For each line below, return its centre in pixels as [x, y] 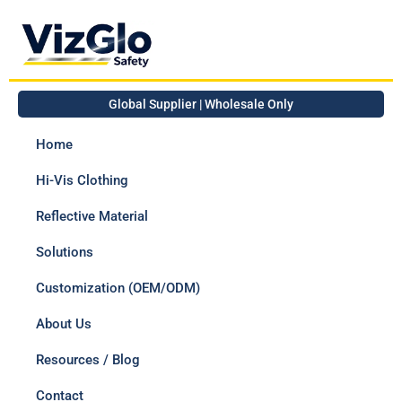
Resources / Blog [88, 359]
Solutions [65, 252]
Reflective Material [92, 216]
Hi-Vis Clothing [82, 180]
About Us [66, 323]
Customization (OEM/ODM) [118, 288]
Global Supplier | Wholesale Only [201, 104]
